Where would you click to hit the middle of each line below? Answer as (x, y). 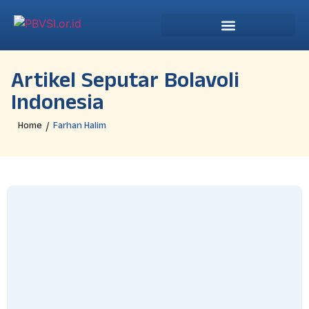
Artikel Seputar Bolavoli (125, 83)
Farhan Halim (80, 126)
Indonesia (58, 106)
